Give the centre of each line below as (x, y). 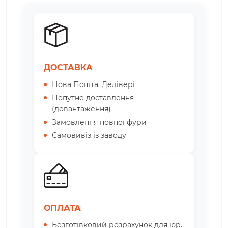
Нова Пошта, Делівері (93, 84)
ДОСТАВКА (68, 67)
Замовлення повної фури (99, 122)
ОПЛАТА (62, 208)
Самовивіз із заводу (89, 135)
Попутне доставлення (93, 97)
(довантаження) (81, 109)
